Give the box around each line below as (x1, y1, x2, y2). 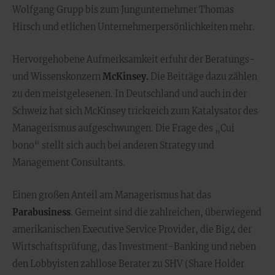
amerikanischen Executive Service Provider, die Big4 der (12, 224, 252, 235)
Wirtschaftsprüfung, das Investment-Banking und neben (12, 241, 256, 252)
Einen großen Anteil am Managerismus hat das (12, 190, 211, 201)
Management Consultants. (12, 157, 125, 168)
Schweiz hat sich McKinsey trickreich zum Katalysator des (12, 106, 258, 117)
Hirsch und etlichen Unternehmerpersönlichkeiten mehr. (12, 21, 255, 33)
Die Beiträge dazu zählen (149, 71, 257, 82)
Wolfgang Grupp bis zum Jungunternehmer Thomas (12, 4, 234, 15)
